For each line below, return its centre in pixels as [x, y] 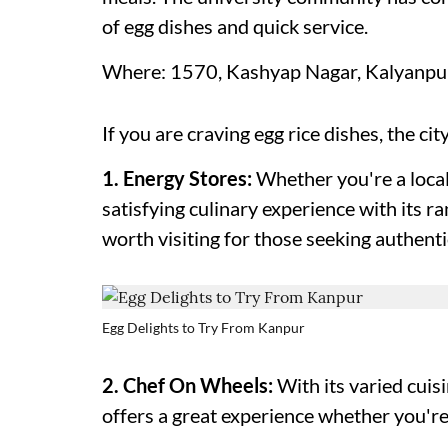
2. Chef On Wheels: [189, 385]
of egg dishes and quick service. [235, 26]
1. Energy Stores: [177, 178]
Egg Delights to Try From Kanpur [203, 327]
